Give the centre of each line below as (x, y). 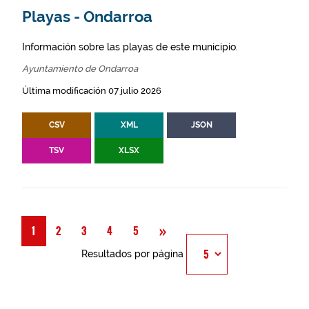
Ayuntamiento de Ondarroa (80, 69)
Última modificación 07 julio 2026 (92, 91)
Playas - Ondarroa (87, 17)
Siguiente (195, 230)
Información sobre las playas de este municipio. (130, 47)
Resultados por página (132, 254)
